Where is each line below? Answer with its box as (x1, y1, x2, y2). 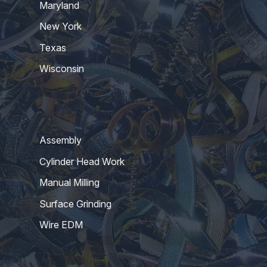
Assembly (39, 134, 82, 147)
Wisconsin (39, 63, 84, 75)
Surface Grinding (39, 197, 111, 210)
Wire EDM (39, 218, 83, 231)
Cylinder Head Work (39, 155, 125, 167)
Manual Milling (39, 176, 100, 189)
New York (39, 20, 82, 33)
